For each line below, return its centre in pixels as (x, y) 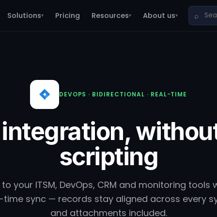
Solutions (24, 15)
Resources (110, 15)
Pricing (68, 15)
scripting (108, 156)
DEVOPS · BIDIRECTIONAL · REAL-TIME (123, 94)
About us (159, 15)
